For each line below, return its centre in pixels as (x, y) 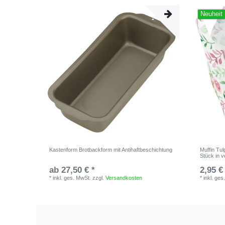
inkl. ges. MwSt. (72, 178)
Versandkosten (124, 178)
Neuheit (212, 14)
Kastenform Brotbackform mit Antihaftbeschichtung (111, 149)
